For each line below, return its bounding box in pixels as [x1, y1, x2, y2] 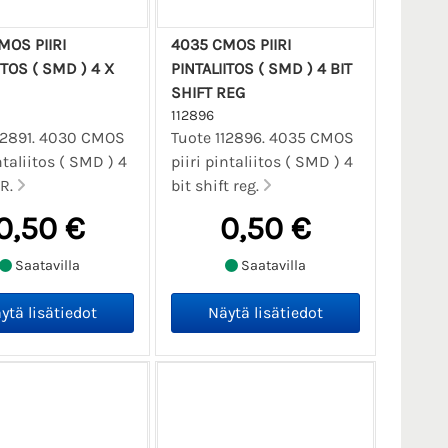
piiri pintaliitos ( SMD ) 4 [170, 151, 353, 171]
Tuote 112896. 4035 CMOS [170, 127, 354, 147]
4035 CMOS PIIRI [170, 34, 291, 54]
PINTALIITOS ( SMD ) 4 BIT [170, 58, 352, 78]
